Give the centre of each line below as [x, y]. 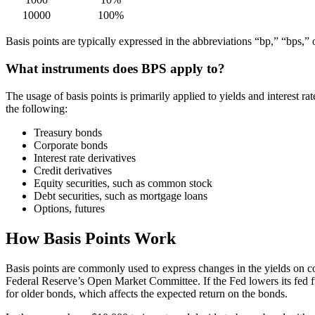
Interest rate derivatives [85, 157]
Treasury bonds [68, 132]
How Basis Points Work [91, 238]
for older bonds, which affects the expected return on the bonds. [147, 293]
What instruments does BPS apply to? [115, 69]
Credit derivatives [73, 170]
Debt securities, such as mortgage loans [121, 195]
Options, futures [69, 208]
